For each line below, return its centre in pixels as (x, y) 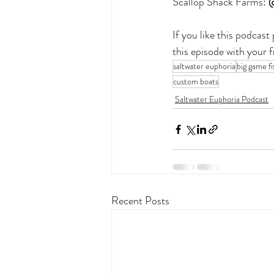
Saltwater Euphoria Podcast (222, 99)
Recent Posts (140, 201)
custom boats (196, 81)
